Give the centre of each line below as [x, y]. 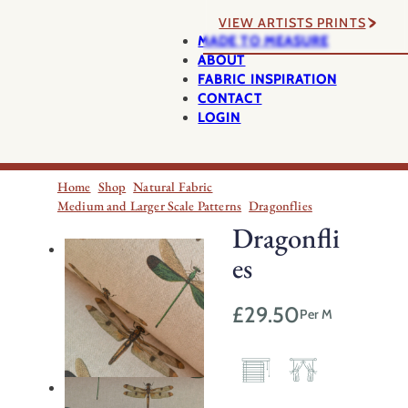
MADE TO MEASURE [263, 41]
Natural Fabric [173, 187]
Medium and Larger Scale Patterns [149, 206]
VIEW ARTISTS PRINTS [292, 22]
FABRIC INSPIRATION [267, 79]
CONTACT [230, 98]
